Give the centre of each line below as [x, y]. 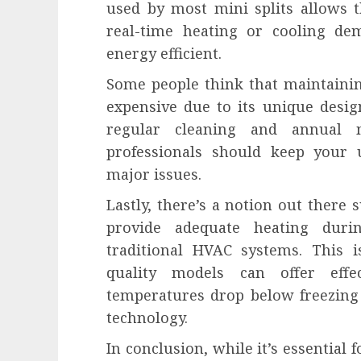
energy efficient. [164, 54]
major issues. [154, 174]
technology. [147, 318]
